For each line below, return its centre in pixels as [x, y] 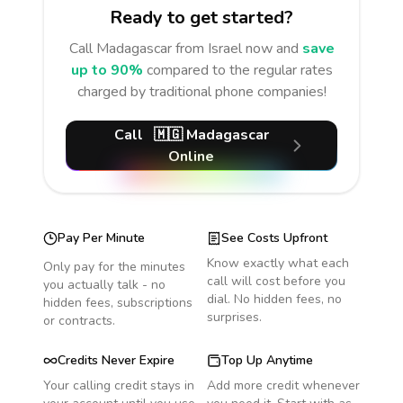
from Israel [208, 49]
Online [192, 157]
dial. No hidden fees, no [274, 299]
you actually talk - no [104, 285]
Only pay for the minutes [114, 267]
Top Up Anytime [267, 360]
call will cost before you [276, 281]
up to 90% [107, 70]
